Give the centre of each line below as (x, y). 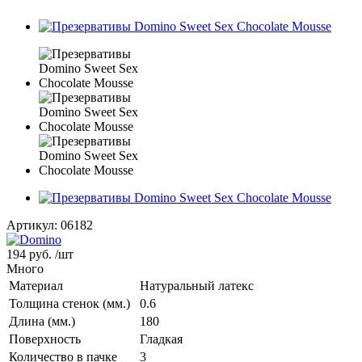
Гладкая (161, 339)
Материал (36, 285)
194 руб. (31, 254)
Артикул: (32, 225)
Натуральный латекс (197, 285)
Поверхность (45, 339)
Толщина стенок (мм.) (69, 303)
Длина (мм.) (42, 321)
